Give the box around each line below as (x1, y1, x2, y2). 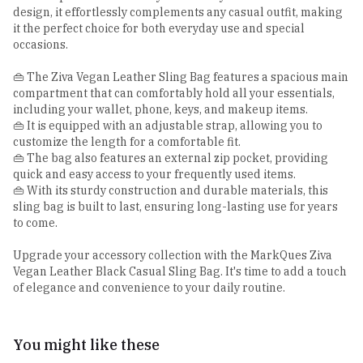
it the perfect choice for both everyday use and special (13, 21, 305, 36)
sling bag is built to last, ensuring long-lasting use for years (13, 199, 338, 215)
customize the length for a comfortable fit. (13, 135, 241, 150)
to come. (13, 216, 58, 231)
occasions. (13, 37, 68, 53)
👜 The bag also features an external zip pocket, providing (13, 151, 328, 166)
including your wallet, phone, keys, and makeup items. (13, 102, 308, 117)
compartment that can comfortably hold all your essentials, (13, 86, 335, 101)
